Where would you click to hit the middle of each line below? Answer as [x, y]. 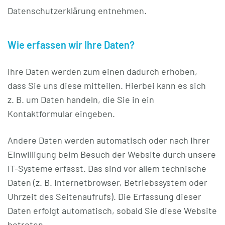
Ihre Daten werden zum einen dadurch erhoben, [102, 71]
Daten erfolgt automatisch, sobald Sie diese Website [112, 210]
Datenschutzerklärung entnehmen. [77, 11]
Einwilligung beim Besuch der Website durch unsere [112, 154]
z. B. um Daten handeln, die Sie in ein [81, 99]
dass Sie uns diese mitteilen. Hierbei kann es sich [107, 85]
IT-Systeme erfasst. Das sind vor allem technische [107, 168]
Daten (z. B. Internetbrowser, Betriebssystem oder [107, 182]
